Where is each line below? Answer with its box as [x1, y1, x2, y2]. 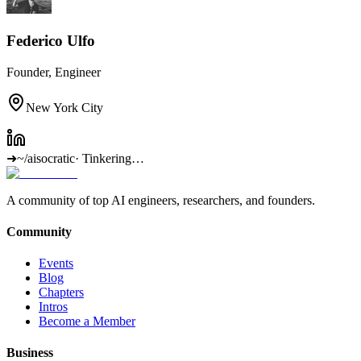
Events [39, 256, 73, 271]
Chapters [39, 285, 84, 300]
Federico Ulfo [6, 31, 95, 49]
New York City [26, 100, 103, 114]
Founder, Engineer [6, 64, 101, 79]
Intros [39, 300, 68, 314]
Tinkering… [79, 151, 144, 165]
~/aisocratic [17, 151, 75, 165]
